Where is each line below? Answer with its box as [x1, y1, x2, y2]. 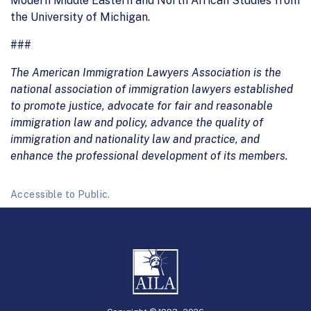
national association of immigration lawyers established [10, 82, 293, 96]
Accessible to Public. [10, 188, 110, 200]
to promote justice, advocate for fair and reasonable [10, 99, 273, 112]
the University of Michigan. [10, 10, 150, 24]
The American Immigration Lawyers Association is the [10, 65, 281, 79]
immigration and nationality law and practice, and [10, 132, 260, 146]
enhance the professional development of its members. [10, 149, 288, 162]
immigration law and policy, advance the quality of [10, 115, 263, 129]
